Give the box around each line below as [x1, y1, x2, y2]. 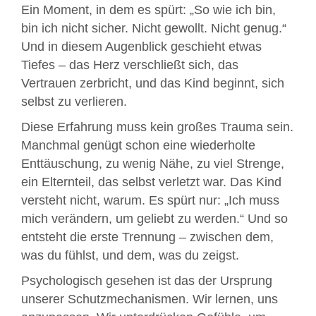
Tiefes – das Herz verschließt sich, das [21, 57, 238, 72]
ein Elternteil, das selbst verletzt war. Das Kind [21, 174, 281, 189]
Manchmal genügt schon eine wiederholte [21, 138, 255, 152]
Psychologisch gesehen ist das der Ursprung [21, 273, 272, 288]
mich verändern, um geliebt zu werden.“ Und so [21, 211, 288, 226]
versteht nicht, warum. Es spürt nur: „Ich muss [21, 193, 279, 207]
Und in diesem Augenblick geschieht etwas [21, 39, 262, 54]
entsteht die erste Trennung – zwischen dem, [21, 229, 274, 244]
